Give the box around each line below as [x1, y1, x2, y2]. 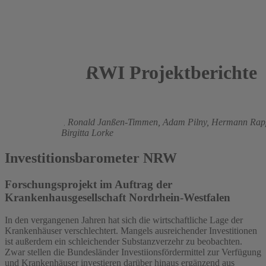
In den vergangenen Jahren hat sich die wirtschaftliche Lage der [5, 215, 243, 226]
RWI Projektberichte [81, 62, 257, 84]
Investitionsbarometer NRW [5, 150, 177, 166]
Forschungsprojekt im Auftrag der [5, 178, 172, 191]
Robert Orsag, [5, 127, 61, 138]
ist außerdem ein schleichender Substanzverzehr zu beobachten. [5, 236, 242, 247]
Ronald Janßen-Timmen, [68, 116, 163, 127]
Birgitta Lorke [61, 127, 113, 138]
